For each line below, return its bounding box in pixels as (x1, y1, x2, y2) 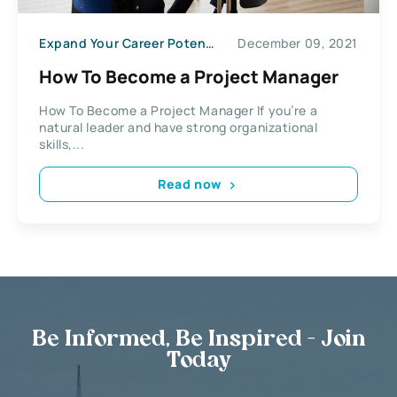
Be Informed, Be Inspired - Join (31, 329, 366, 351)
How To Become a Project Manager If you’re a (39, 101, 318, 119)
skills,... (39, 135, 85, 152)
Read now (158, 175, 222, 193)
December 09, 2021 (237, 35, 358, 52)
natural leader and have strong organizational (39, 118, 318, 136)
